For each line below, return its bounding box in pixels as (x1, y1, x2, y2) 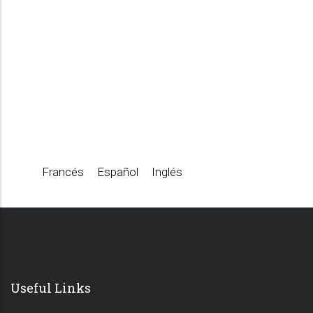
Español (97, 164, 138, 179)
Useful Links (10, 279, 91, 296)
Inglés (152, 164, 182, 179)
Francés (42, 164, 84, 179)
